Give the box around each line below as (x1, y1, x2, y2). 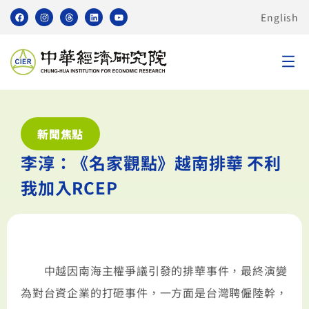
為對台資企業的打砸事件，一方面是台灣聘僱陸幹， (21, 284, 288, 301)
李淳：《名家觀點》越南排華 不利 (21, 150, 281, 175)
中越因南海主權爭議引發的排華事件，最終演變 (21, 262, 288, 279)
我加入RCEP (21, 175, 118, 199)
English (261, 10, 299, 24)
